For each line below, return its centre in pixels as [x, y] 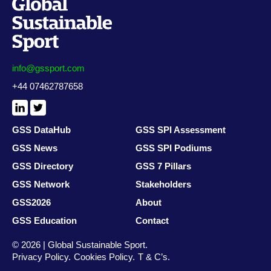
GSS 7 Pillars [163, 166]
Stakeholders [163, 184]
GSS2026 [31, 202]
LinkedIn [33, 107]
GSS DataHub [41, 130]
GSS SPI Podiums [174, 148]
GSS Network [41, 184]
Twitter [47, 125]
